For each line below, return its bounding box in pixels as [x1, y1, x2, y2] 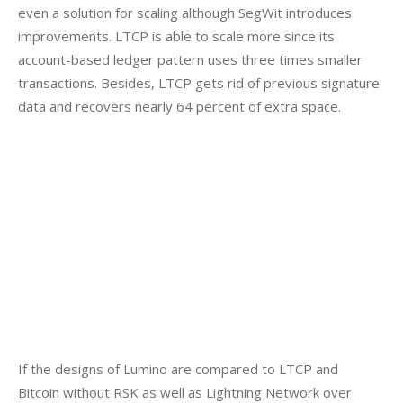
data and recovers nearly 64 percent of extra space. [18, 96, 341, 115]
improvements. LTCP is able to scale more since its [18, 26, 338, 45]
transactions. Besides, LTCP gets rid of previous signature [18, 73, 383, 92]
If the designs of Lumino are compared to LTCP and [18, 359, 342, 378]
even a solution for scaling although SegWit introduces [18, 3, 355, 22]
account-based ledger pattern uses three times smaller [18, 49, 366, 68]
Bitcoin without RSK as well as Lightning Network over [18, 382, 355, 401]
